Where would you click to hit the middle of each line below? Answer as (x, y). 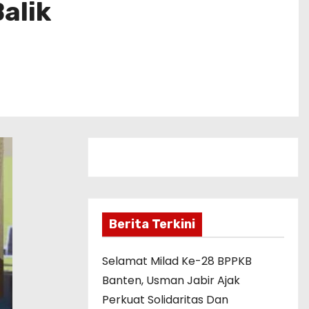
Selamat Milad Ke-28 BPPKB (177, 261)
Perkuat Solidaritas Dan (165, 299)
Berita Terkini (152, 224)
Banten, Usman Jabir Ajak (171, 280)
